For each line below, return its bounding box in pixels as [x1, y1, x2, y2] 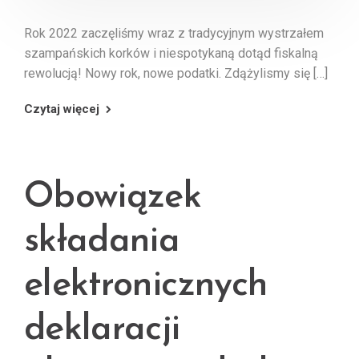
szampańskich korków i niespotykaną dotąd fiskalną [24, 45, 318, 61]
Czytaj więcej [24, 101, 99, 116]
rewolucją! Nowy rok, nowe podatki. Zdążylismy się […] [24, 65, 328, 81]
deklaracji [24, 311, 180, 348]
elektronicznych [24, 267, 268, 304]
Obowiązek [24, 179, 202, 216]
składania [24, 223, 180, 260]
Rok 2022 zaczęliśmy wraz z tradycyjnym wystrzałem [24, 25, 324, 41]
